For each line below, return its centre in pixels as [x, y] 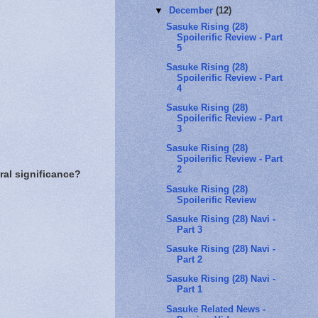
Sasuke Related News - [216, 309]
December [193, 11]
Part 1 [190, 290]
